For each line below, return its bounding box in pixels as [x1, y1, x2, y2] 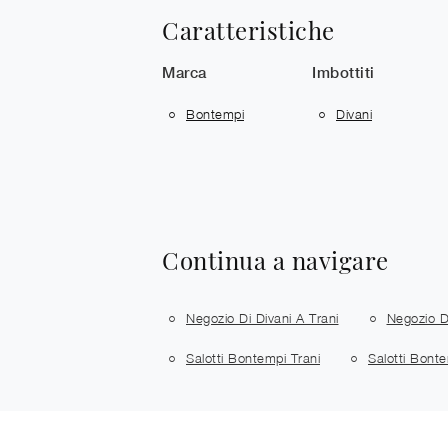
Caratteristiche [162, 13, 335, 46]
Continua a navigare [162, 243, 389, 276]
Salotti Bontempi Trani [186, 350, 320, 367]
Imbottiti [312, 63, 375, 81]
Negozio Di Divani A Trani [186, 309, 339, 326]
